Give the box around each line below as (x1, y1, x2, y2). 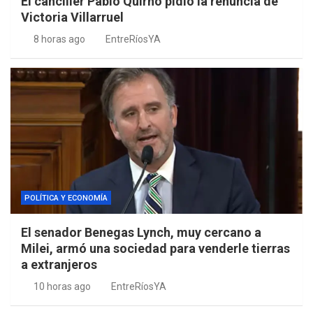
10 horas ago (33, 281, 91, 293)
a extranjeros (21, 257, 97, 272)
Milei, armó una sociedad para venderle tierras (21, 241, 290, 256)
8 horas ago (33, 34, 85, 45)
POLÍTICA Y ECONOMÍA (24, 194, 108, 203)
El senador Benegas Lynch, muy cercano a (21, 225, 261, 240)
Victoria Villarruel (21, 10, 124, 25)
